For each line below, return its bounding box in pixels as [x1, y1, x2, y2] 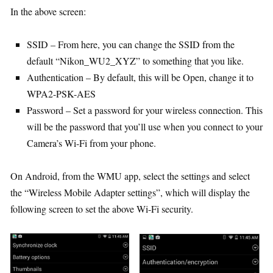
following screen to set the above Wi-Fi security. [10, 202, 193, 216]
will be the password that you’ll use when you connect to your [27, 120, 263, 133]
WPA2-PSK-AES [27, 87, 96, 101]
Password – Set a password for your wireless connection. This [27, 104, 263, 117]
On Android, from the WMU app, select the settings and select [10, 169, 250, 183]
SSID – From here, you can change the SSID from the [27, 38, 235, 51]
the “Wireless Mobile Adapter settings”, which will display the [10, 186, 250, 199]
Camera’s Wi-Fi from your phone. [27, 136, 156, 150]
